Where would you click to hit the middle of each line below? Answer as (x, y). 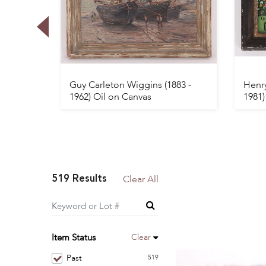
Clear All (141, 180)
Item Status (74, 238)
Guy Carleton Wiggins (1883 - (130, 85)
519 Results (79, 179)
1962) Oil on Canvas (110, 97)
